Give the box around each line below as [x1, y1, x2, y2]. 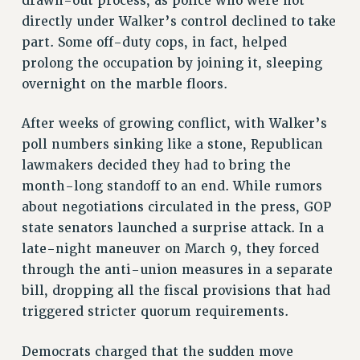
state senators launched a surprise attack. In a [21, 220, 324, 237]
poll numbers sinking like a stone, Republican [21, 137, 323, 153]
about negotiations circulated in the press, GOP [21, 199, 331, 216]
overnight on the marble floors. [21, 76, 227, 92]
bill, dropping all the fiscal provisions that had [21, 283, 330, 300]
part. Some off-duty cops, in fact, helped [21, 34, 287, 51]
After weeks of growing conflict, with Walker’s [21, 116, 327, 133]
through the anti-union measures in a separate [21, 262, 333, 279]
